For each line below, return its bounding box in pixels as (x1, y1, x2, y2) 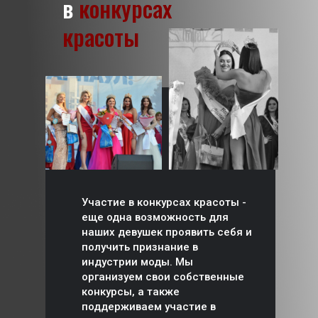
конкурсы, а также (82, 285, 180, 298)
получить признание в (82, 241, 198, 253)
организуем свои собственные (82, 270, 244, 283)
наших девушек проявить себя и (82, 226, 252, 238)
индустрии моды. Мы (82, 256, 193, 268)
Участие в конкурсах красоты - (82, 196, 246, 209)
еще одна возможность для (82, 211, 229, 224)
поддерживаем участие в (82, 300, 216, 313)
